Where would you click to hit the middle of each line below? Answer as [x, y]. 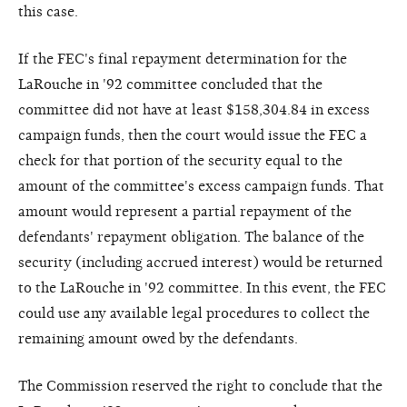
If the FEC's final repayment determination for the [183, 59]
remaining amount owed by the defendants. [158, 338]
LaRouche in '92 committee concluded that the [170, 84]
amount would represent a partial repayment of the [185, 211]
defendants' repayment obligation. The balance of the [191, 237]
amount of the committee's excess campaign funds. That [201, 186]
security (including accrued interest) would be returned [200, 262]
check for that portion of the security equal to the [180, 160]
